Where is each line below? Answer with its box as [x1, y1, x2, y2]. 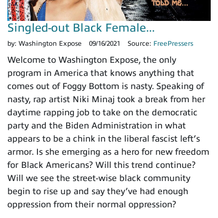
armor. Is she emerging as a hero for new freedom [7, 147, 209, 157]
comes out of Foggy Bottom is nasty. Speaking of [7, 81, 204, 91]
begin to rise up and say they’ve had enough [7, 186, 188, 197]
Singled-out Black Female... [7, 21, 155, 35]
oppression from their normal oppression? [7, 200, 176, 210]
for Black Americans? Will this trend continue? [7, 160, 196, 170]
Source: [127, 40, 153, 48]
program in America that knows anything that [7, 68, 194, 78]
